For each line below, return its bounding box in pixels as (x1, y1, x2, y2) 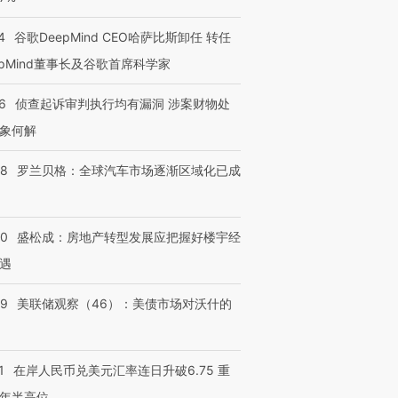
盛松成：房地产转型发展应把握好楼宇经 (17, 229, 241, 244)
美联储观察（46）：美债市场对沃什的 (17, 296, 232, 311)
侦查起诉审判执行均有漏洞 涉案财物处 (15, 96, 230, 111)
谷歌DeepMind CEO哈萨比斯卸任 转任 (14, 29, 231, 44)
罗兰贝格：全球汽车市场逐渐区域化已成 (17, 163, 241, 178)
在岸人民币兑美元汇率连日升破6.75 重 (13, 362, 230, 378)
